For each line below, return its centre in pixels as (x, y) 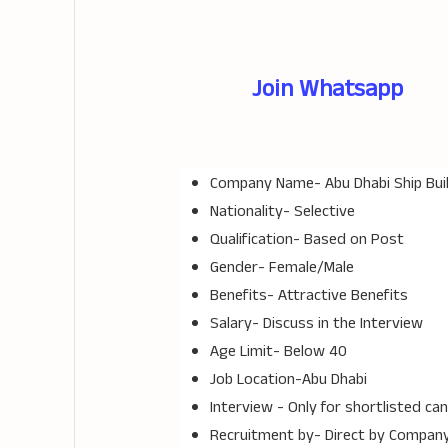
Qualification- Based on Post (306, 239)
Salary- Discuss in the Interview (316, 323)
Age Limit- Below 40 (278, 351)
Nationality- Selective (282, 211)
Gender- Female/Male (281, 267)
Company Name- (267, 183)
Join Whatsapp (327, 89)
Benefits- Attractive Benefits (308, 295)
